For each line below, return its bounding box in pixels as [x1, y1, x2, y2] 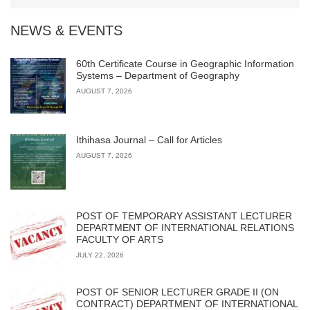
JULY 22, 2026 [76, 251, 124, 259]
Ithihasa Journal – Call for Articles [76, 134, 222, 145]
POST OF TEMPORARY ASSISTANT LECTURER [76, 210, 292, 221]
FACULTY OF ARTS [76, 234, 163, 245]
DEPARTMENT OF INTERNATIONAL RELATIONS [76, 222, 294, 233]
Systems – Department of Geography [76, 70, 239, 81]
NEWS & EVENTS [10, 23, 122, 38]
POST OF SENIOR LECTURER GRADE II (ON [76, 286, 279, 298]
